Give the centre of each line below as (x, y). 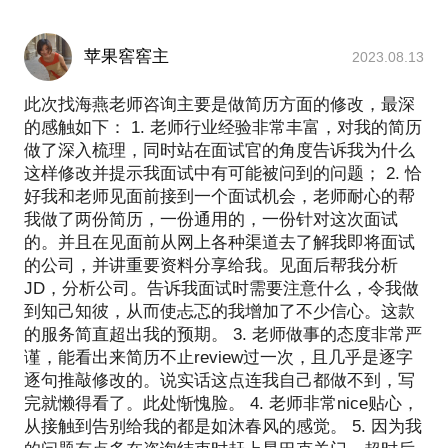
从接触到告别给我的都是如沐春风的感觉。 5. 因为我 (223, 426)
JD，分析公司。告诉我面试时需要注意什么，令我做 (221, 288)
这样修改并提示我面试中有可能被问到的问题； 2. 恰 (223, 173)
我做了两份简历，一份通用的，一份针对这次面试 (211, 219)
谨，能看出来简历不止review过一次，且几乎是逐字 (218, 357)
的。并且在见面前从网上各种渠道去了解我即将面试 (219, 242)
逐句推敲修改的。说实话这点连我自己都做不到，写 (219, 380)
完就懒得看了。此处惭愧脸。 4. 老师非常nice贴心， (221, 403)
